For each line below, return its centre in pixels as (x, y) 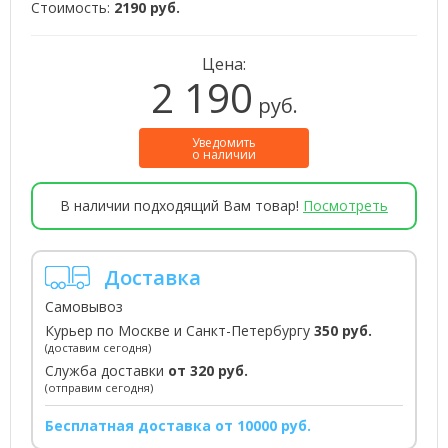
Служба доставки (106, 370)
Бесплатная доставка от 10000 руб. (178, 425)
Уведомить (224, 143)
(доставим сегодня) (98, 347)
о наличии (224, 155)
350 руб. (343, 330)
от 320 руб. (208, 370)
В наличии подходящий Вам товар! (181, 205)
